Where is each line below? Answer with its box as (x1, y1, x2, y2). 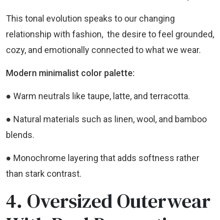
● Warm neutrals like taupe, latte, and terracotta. (6, 91, 190, 102)
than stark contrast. (6, 168, 82, 179)
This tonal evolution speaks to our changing (6, 13, 175, 24)
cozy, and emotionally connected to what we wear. (6, 45, 201, 55)
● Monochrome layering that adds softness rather (6, 153, 199, 164)
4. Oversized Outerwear (6, 188, 211, 215)
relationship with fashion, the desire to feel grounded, (6, 29, 214, 40)
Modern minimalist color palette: (6, 68, 135, 79)
